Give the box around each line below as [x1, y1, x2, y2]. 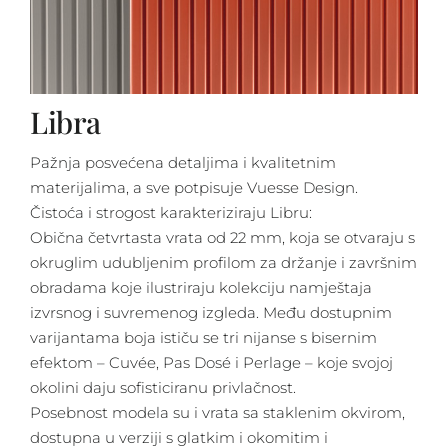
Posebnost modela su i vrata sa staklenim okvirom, [29, 403, 405, 423]
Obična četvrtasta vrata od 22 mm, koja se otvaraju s [29, 228, 415, 248]
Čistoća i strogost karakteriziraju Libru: [29, 203, 312, 223]
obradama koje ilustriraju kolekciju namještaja [29, 278, 372, 298]
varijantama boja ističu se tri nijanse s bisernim [29, 328, 377, 348]
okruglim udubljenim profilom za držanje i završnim [29, 253, 417, 273]
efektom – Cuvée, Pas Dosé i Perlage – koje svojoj [29, 353, 393, 373]
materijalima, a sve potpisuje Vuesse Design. [29, 178, 358, 198]
